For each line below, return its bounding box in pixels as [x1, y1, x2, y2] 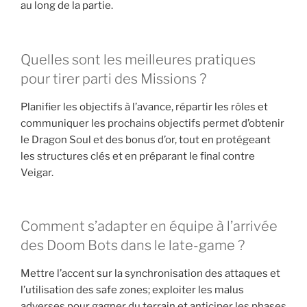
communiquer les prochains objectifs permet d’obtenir [21, 116, 284, 130]
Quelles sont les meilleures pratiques [21, 51, 256, 68]
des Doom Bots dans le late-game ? [21, 237, 245, 254]
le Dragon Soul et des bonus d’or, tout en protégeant [21, 133, 271, 146]
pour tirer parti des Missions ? [21, 70, 206, 87]
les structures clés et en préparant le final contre [21, 149, 255, 162]
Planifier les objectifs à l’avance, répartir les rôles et [21, 100, 268, 113]
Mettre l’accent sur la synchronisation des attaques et [21, 267, 280, 280]
